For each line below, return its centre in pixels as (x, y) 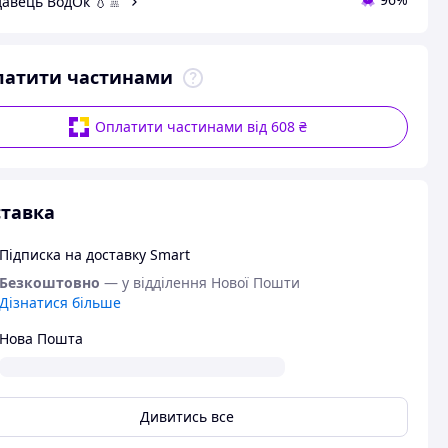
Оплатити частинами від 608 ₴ (201, 126)
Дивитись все (187, 416)
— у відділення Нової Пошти (201, 282)
